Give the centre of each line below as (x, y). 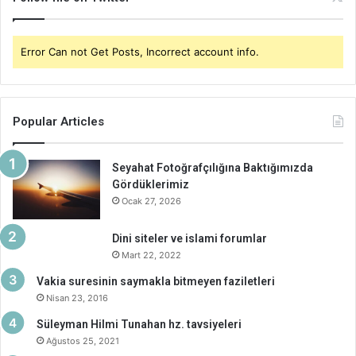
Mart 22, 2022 (151, 255)
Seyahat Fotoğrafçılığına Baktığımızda (213, 168)
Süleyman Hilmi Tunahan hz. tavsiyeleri (139, 325)
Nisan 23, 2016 (77, 298)
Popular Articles (58, 122)
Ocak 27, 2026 (151, 201)
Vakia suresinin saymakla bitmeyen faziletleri (156, 282)
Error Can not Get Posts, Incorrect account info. (140, 52)
